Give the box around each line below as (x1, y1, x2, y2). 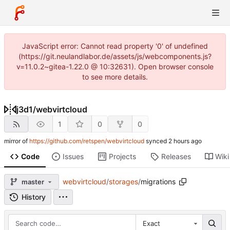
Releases (161, 152, 191, 161)
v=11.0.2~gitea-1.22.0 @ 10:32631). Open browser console (16, 62, 214, 71)
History (22, 193, 46, 202)
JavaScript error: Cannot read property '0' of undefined (22, 42, 208, 50)
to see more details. (82, 72, 148, 81)
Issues (62, 152, 84, 161)
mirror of (4, 137, 29, 145)
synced (144, 137, 168, 145)
